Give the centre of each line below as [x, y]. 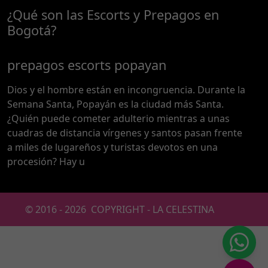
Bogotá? [32, 31]
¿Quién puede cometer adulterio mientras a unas [118, 119]
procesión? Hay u [46, 162]
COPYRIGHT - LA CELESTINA [150, 210]
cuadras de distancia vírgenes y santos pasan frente [125, 133]
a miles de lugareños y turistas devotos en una [112, 147]
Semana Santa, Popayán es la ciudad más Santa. [115, 104]
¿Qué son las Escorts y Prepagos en [113, 15]
